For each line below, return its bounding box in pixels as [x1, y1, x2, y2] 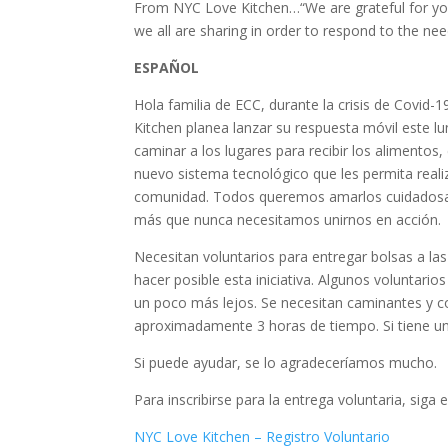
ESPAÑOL [134, 58, 200, 77]
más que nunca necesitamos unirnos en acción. [134, 210, 442, 229]
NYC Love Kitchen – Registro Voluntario [134, 427, 391, 446]
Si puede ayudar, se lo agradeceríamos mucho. [134, 353, 438, 372]
